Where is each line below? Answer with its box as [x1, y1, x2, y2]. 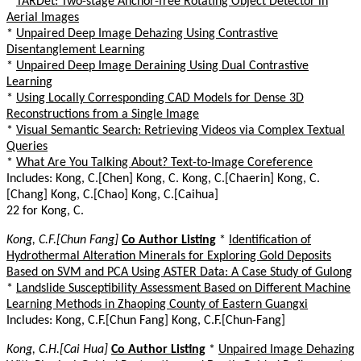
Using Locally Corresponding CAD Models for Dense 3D [16, 91, 304, 105]
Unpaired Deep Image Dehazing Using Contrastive [16, 27, 278, 40]
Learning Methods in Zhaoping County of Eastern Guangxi [6, 297, 308, 311]
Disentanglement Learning [6, 43, 145, 56]
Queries [6, 139, 48, 153]
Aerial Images [6, 10, 79, 24]
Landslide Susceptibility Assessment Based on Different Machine [16, 281, 351, 295]
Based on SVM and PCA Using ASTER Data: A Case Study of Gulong [6, 265, 352, 279]
